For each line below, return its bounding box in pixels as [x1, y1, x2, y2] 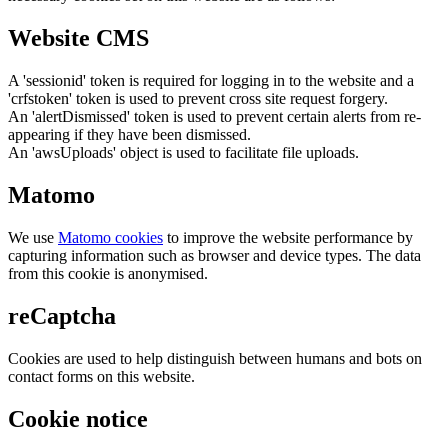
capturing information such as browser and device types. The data [8, 247, 421, 265]
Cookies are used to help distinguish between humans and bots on [8, 349, 422, 367]
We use [8, 229, 58, 247]
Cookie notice [8, 405, 148, 432]
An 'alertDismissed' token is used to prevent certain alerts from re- [8, 108, 421, 126]
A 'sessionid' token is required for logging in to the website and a [8, 72, 414, 90]
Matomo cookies [58, 229, 163, 247]
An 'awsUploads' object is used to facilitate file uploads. [8, 144, 359, 162]
